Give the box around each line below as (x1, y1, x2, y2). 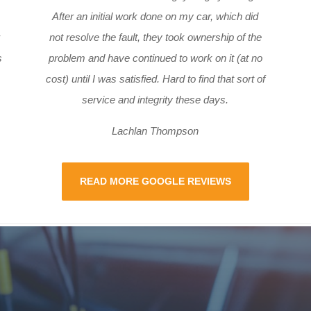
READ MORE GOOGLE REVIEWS (79, 175, 231, 187)
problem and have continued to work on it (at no (48, 51, 262, 64)
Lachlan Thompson (112, 124, 199, 137)
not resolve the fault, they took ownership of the (49, 31, 262, 43)
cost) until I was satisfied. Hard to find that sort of (45, 72, 265, 85)
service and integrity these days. (82, 93, 229, 106)
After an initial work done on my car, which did (52, 10, 259, 22)
